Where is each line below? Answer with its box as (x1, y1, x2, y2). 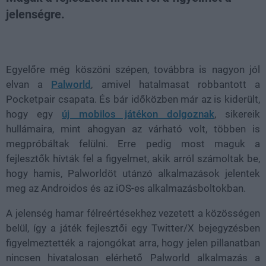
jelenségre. (6, 7, 65, 21)
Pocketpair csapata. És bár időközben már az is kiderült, (6, 93, 260, 105)
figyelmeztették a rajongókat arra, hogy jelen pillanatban (6, 236, 260, 249)
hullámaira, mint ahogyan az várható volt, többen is (6, 122, 260, 135)
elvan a (6, 78, 52, 90)
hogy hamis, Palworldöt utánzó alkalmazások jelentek (6, 167, 260, 179)
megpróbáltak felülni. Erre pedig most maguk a (6, 137, 260, 150)
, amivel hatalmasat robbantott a (91, 78, 261, 90)
